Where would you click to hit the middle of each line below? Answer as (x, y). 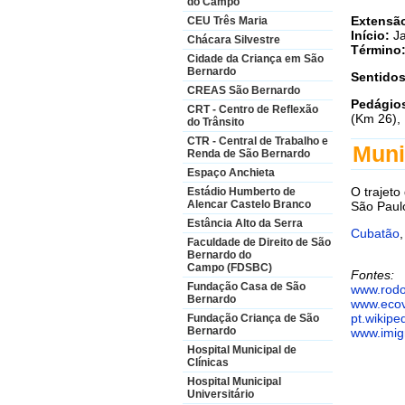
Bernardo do (219, 255)
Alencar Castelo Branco (249, 204)
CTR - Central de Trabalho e (258, 141)
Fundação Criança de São (253, 318)
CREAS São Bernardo (244, 90)
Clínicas (208, 363)
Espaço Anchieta (231, 173)
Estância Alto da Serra (245, 223)
